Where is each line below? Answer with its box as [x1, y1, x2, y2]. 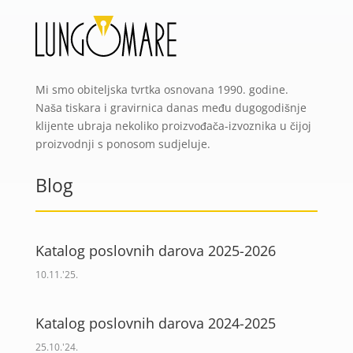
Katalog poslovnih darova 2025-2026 [35, 241, 276, 261]
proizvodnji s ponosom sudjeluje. [35, 136, 210, 152]
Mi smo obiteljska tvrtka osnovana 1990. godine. [35, 82, 288, 98]
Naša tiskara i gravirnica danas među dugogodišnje [35, 100, 307, 116]
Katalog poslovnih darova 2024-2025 [35, 314, 276, 333]
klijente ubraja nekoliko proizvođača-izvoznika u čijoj [35, 118, 311, 134]
